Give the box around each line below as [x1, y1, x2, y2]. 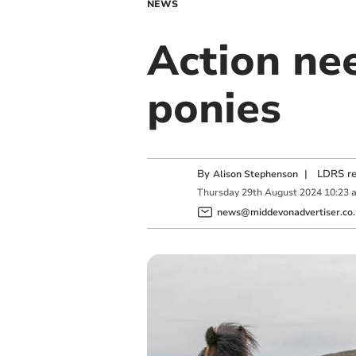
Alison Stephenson [212, 168, 298, 180]
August [264, 186, 297, 199]
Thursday [196, 186, 239, 199]
